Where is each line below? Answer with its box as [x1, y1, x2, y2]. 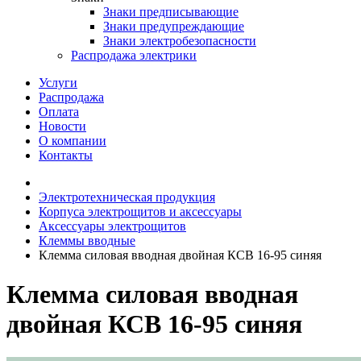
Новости [39, 119, 86, 133]
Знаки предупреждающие [103, 19, 244, 33]
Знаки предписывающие [103, 5, 239, 19]
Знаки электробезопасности [103, 34, 256, 48]
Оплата [39, 105, 79, 118]
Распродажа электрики [71, 48, 197, 62]
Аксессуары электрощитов [39, 219, 186, 233]
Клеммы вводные [39, 234, 135, 247]
